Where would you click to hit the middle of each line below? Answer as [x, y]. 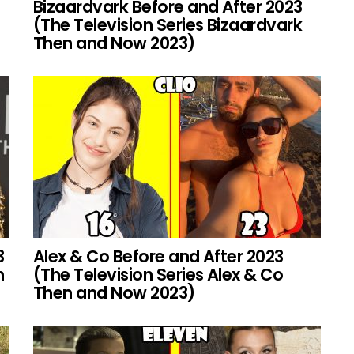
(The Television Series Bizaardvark [168, 24]
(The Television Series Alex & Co [158, 274]
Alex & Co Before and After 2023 [158, 256]
